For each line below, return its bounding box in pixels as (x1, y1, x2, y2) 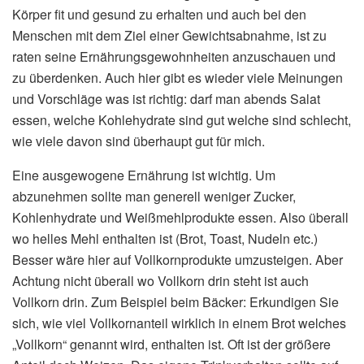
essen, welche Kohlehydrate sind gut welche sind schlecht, (12, 110, 351, 130)
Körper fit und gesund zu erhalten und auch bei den (12, 5, 306, 24)
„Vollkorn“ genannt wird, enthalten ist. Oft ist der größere (12, 335, 331, 354)
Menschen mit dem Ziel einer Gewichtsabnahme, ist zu (12, 26, 327, 45)
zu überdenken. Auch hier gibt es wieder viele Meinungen (12, 68, 343, 88)
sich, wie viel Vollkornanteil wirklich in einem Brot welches (12, 314, 346, 333)
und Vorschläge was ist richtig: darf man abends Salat (12, 89, 320, 109)
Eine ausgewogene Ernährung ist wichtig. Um (12, 166, 275, 185)
